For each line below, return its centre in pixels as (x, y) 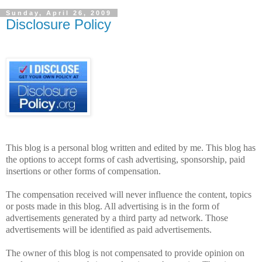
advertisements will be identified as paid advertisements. (109, 230)
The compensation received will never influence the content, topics (129, 195)
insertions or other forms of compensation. (83, 171)
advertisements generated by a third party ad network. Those (117, 218)
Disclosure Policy (58, 24)
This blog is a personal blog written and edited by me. (106, 148)
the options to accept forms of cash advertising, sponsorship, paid (125, 160)
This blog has (231, 148)
